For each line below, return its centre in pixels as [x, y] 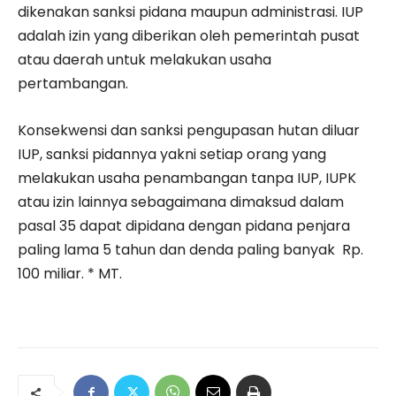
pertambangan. [73, 84]
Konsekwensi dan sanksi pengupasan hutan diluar [189, 131]
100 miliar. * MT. [70, 274]
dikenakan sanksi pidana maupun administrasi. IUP [190, 12]
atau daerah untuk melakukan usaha [145, 60]
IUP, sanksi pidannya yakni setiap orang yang [172, 155]
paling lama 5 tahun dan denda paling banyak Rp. [190, 250]
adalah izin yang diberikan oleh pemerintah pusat [189, 36]
